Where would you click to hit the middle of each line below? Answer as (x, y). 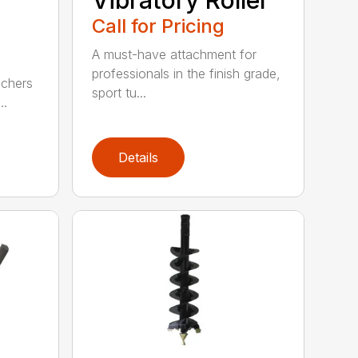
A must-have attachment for (175, 54)
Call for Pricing (159, 26)
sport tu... (119, 92)
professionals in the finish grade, (187, 73)
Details (139, 157)
